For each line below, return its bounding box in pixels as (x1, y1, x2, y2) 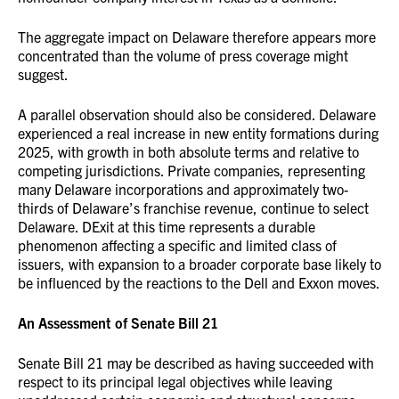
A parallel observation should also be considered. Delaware (18, 105, 376, 123)
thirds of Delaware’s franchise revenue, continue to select (18, 199, 369, 216)
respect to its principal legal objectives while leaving (18, 372, 332, 390)
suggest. (18, 65, 69, 83)
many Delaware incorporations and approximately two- (18, 180, 348, 198)
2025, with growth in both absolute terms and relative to (18, 142, 359, 160)
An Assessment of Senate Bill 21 (18, 313, 218, 331)
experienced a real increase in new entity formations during (18, 124, 379, 142)
